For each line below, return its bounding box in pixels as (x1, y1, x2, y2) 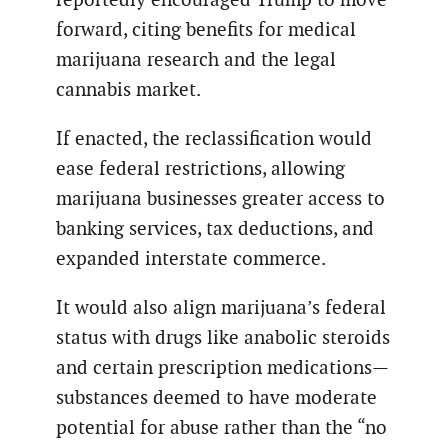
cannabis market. (56, 77, 201, 103)
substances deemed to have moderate (56, 385, 377, 411)
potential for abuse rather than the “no (56, 415, 387, 441)
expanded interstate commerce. (56, 246, 326, 272)
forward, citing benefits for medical (56, 17, 356, 43)
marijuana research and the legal (56, 47, 336, 73)
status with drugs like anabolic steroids (56, 325, 390, 351)
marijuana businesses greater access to (56, 186, 385, 212)
